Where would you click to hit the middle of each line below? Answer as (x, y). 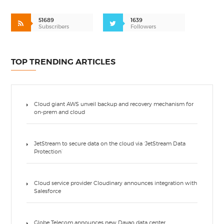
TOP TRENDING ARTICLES (63, 62)
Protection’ (48, 152)
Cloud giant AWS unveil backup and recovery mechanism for (114, 104)
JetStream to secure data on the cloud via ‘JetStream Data (110, 144)
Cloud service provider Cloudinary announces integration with (116, 183)
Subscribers (54, 27)
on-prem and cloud (60, 112)
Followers (143, 27)
